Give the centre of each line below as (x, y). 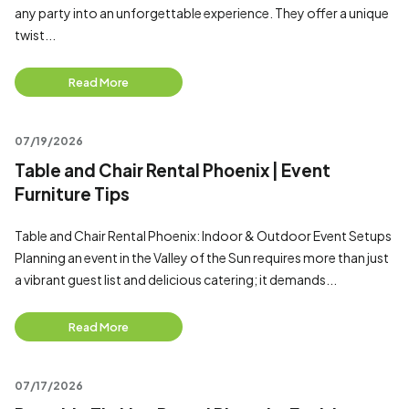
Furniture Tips (72, 194)
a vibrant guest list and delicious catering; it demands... (176, 279)
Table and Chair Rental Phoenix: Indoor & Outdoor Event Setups (204, 236)
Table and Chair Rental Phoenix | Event (173, 170)
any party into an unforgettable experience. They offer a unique (202, 13)
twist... (35, 35)
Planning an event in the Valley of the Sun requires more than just (202, 257)
